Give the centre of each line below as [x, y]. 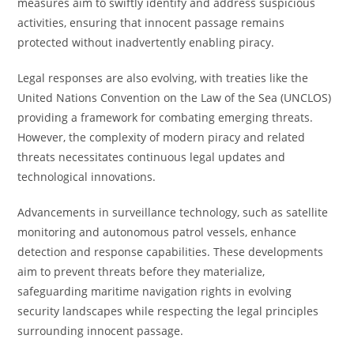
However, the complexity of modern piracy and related [162, 137]
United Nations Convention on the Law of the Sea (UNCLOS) [175, 98]
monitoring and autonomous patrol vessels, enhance [157, 232]
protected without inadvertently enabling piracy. [146, 42]
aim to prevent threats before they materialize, [141, 271]
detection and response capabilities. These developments [171, 252]
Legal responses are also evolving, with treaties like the [163, 78]
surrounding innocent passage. [101, 331]
